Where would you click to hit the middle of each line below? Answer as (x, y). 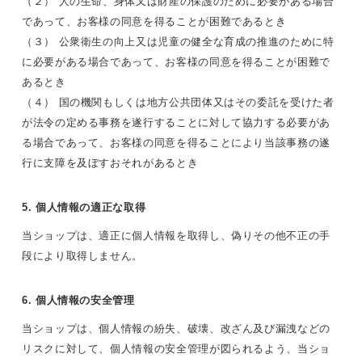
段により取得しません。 (83, 255)
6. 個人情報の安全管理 (78, 300)
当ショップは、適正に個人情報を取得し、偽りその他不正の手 (176, 235)
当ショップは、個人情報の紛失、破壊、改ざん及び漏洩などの (176, 328)
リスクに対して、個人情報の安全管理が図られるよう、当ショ (176, 348)
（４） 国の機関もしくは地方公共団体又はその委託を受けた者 (178, 102)
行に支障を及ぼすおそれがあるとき (110, 162)
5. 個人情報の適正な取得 (84, 207)
